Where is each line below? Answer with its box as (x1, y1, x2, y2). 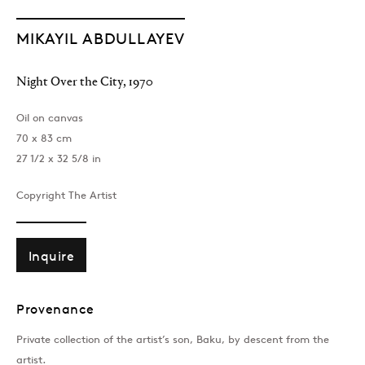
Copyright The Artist (16, 187, 117, 202)
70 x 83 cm (16, 130, 72, 145)
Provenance (16, 300, 95, 317)
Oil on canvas (16, 110, 83, 125)
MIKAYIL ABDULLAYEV (16, 28, 185, 48)
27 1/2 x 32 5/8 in (16, 151, 101, 165)
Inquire (29, 247, 75, 264)
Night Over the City (16, 73, 123, 89)
